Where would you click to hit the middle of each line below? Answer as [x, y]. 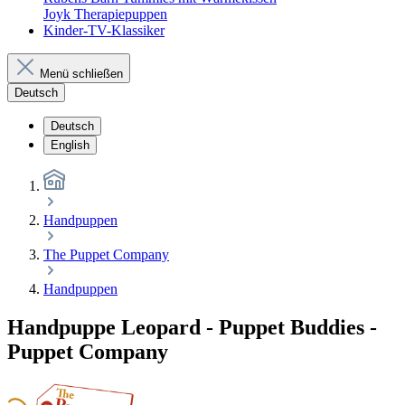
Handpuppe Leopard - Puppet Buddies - [192, 327]
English [70, 145]
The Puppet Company [106, 254]
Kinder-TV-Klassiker [104, 30]
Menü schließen [81, 74]
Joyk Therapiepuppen [105, 14]
